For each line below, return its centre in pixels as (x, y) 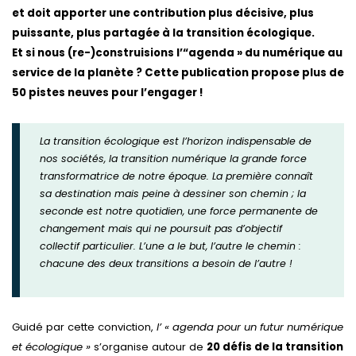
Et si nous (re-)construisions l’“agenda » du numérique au (177, 53)
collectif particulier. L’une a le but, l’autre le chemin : (171, 246)
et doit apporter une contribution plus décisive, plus (163, 14)
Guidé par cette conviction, (84, 327)
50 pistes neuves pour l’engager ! (108, 93)
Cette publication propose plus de (244, 73)
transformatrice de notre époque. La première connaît (177, 176)
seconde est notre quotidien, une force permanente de (179, 211)
